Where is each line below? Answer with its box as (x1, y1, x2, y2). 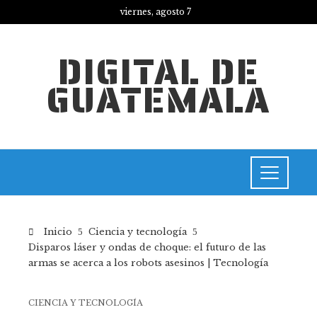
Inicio (41, 226, 72, 237)
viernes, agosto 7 (119, 6, 191, 17)
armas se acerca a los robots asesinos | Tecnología (28, 258, 268, 268)
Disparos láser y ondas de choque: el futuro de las (28, 242, 266, 253)
